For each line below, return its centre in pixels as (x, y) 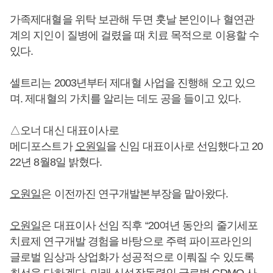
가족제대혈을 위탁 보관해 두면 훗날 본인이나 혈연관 (132, 19)
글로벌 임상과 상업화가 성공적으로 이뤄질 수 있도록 (132, 257)
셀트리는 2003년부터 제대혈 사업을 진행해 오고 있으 (133, 83)
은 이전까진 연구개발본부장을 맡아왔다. (135, 193)
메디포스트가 (42, 146)
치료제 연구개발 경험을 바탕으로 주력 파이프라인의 (131, 241)
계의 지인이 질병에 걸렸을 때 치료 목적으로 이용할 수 (135, 35)
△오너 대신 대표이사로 (65, 130)
